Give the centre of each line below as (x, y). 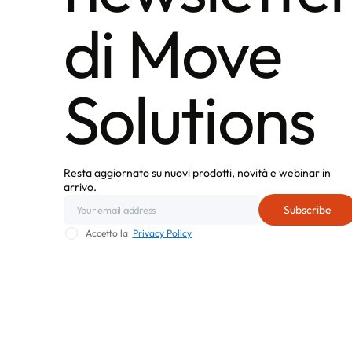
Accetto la (109, 233)
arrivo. (80, 187)
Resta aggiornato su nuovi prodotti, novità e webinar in (197, 172)
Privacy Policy (162, 233)
